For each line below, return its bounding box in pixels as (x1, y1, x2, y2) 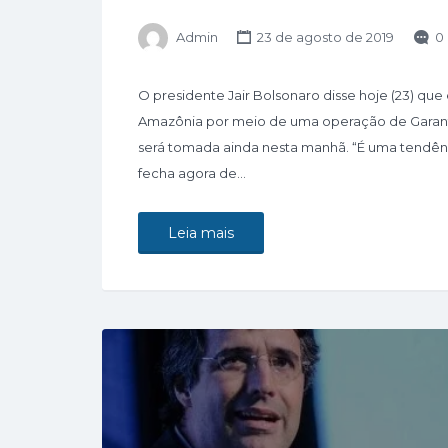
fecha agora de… (138, 165, 246, 182)
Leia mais (168, 224, 234, 243)
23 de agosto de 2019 (254, 29, 395, 46)
